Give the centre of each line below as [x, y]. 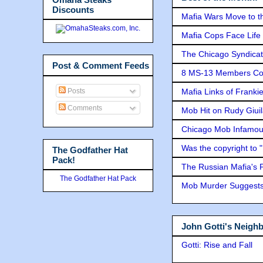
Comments [84, 108]
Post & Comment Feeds [101, 65]
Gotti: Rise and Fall [217, 245]
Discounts [73, 9]
